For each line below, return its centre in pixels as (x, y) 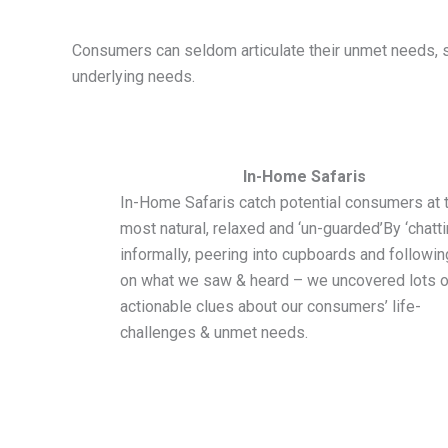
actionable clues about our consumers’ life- (270, 306)
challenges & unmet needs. (214, 332)
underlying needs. (133, 77)
